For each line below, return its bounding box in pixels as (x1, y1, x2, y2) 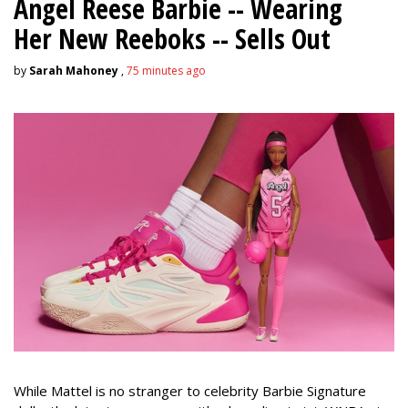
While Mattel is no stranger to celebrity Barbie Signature (14, 381, 366, 400)
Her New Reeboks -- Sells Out (14, 20, 331, 58)
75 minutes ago (127, 63, 206, 79)
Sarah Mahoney (29, 63, 118, 79)
